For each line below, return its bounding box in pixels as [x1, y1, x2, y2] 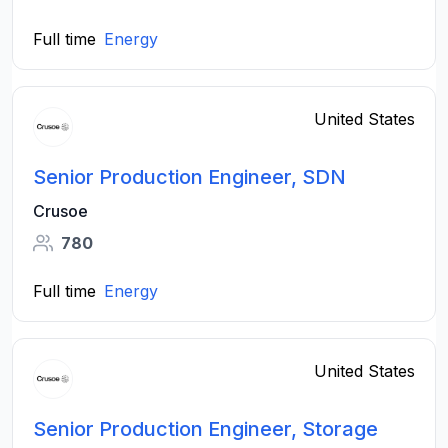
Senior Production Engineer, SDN [33, 165, 346, 189]
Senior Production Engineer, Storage [33, 417, 378, 441]
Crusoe [33, 201, 88, 221]
